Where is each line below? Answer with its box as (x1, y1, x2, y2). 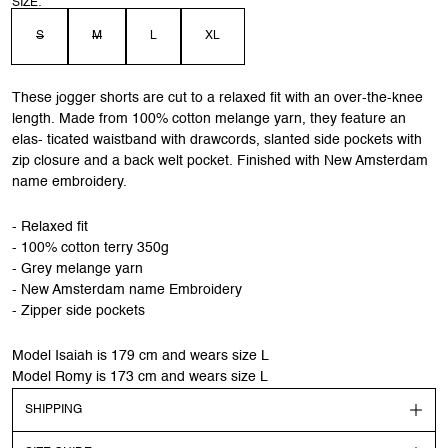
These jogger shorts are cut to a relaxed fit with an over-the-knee (12, 90, 423, 105)
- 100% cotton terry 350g (12, 240, 169, 255)
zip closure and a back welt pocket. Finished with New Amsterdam (12, 153, 428, 168)
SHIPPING (25, 403, 82, 416)
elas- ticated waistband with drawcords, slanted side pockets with (12, 132, 422, 147)
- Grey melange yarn (12, 261, 143, 276)
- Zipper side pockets (12, 303, 145, 318)
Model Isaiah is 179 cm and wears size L (12, 348, 269, 363)
